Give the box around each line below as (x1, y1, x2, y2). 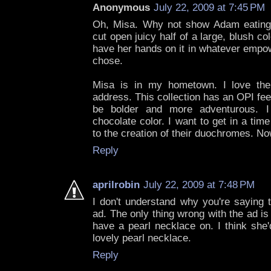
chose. (93, 55, 123, 67)
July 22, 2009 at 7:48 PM (143, 179, 255, 191)
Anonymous (93, 2, 150, 14)
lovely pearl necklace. (93, 232, 191, 244)
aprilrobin (93, 179, 140, 191)
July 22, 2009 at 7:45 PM (154, 2, 265, 14)
